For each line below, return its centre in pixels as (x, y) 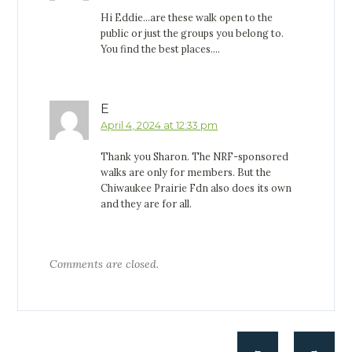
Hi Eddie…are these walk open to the (187, 17)
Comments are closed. (104, 264)
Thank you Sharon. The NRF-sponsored (195, 156)
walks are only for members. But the (186, 172)
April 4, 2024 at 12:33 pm (159, 125)
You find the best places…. (161, 48)
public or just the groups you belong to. (192, 33)
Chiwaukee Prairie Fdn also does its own (196, 187)
